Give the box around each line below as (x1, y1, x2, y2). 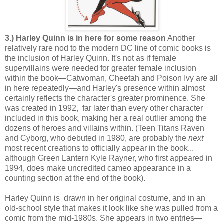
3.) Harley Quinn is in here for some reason (5, 33, 166, 42)
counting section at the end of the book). (5, 173, 145, 182)
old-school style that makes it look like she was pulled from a (5, 203, 218, 212)
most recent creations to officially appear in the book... (5, 143, 194, 152)
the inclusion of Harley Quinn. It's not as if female (5, 53, 176, 62)
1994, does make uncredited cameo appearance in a (5, 163, 191, 172)
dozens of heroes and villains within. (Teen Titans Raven (5, 123, 204, 132)
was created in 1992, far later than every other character (5, 103, 203, 112)
